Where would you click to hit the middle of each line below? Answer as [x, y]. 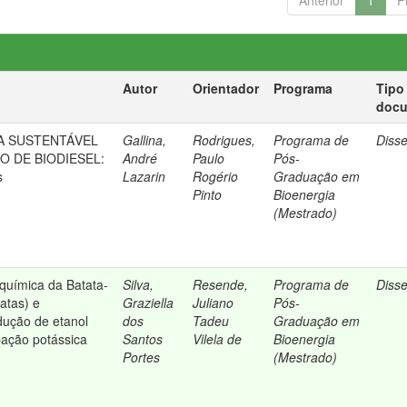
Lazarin [144, 176]
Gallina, [145, 140]
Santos [143, 339]
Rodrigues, [224, 140]
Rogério [216, 176]
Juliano [213, 303]
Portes [142, 357]
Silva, [139, 284]
